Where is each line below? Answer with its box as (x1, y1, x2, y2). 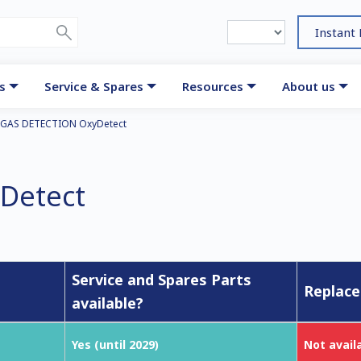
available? (72, 293, 143, 313)
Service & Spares (44, 78, 144, 94)
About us (282, 78, 336, 94)
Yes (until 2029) (72, 337, 159, 352)
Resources (182, 78, 244, 94)
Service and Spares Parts (72, 270, 251, 289)
